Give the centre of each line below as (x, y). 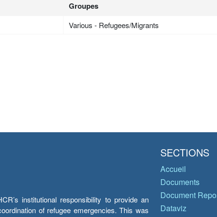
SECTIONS (185, 152)
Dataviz (173, 208)
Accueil (173, 169)
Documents (180, 182)
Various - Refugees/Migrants (114, 25)
